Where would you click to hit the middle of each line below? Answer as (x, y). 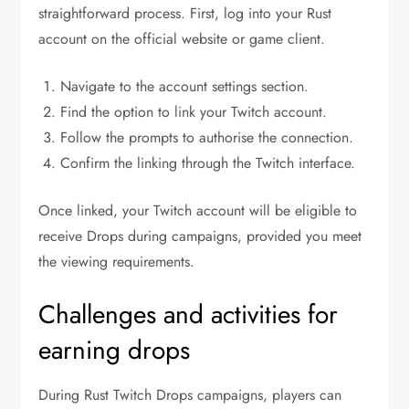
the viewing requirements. (117, 262)
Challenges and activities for (189, 315)
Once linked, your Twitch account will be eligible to (198, 211)
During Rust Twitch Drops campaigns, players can (190, 395)
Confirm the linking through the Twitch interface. (208, 163)
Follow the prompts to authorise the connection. (207, 138)
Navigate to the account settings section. (185, 87)
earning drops (115, 351)
